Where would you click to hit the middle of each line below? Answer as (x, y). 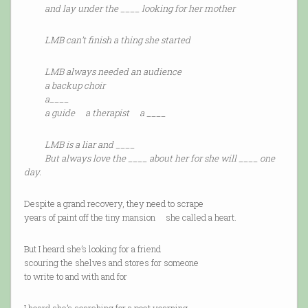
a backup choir (64, 86)
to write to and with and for (75, 277)
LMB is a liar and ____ (89, 145)
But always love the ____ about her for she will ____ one (149, 158)
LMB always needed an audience (113, 72)
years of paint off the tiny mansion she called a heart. (130, 218)
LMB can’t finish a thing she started (117, 40)
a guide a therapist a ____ (95, 113)
